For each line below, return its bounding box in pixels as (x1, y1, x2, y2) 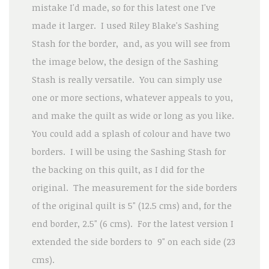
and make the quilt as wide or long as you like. (31, 109, 237, 121)
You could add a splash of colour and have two (31, 127, 231, 139)
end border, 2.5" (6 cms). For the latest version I (31, 217, 234, 229)
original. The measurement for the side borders (31, 181, 237, 193)
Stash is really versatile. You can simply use (31, 73, 222, 85)
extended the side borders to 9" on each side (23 (31, 235, 235, 247)
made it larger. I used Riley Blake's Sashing (31, 19, 219, 31)
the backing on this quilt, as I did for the (31, 163, 205, 175)
